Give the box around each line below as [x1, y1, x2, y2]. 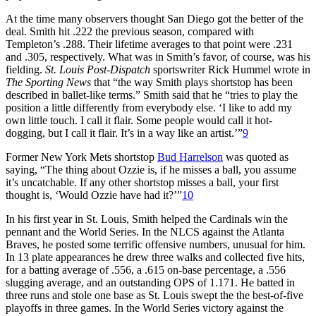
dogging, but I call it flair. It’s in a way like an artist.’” [6, 126, 243, 139]
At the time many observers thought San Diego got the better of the [6, 12, 303, 25]
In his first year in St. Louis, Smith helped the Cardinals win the [6, 212, 288, 225]
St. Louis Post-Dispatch [45, 63, 153, 75]
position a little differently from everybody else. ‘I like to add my [6, 101, 292, 114]
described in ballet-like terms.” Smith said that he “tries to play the [6, 88, 298, 101]
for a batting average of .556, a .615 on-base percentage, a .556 [6, 263, 286, 276]
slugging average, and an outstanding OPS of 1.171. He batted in [6, 276, 295, 288]
